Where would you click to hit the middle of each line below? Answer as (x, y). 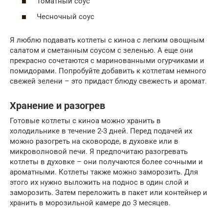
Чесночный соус (66, 16)
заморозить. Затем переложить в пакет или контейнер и (109, 192)
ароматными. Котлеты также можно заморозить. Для (104, 172)
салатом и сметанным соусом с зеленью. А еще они (101, 50)
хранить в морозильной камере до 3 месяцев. (90, 203)
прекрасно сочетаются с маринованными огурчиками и (107, 60)
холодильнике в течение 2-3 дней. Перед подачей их (101, 131)
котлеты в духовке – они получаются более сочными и (106, 162)
